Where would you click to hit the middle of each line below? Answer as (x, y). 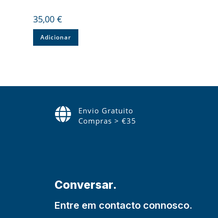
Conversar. (86, 185)
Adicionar (56, 37)
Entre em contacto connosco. (123, 205)
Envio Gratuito (106, 110)
